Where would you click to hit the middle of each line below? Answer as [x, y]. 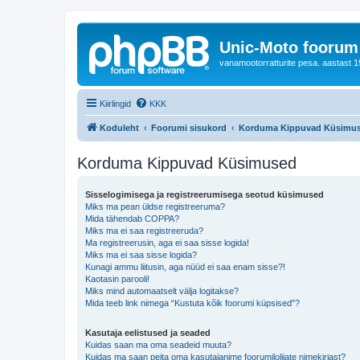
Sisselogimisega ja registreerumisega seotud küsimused [205, 194]
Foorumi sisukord [189, 127]
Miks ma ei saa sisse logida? [141, 254]
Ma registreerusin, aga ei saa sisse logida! [167, 242]
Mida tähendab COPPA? [132, 218]
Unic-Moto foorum [289, 47]
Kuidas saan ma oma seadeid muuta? [158, 344]
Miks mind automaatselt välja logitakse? [162, 290]
